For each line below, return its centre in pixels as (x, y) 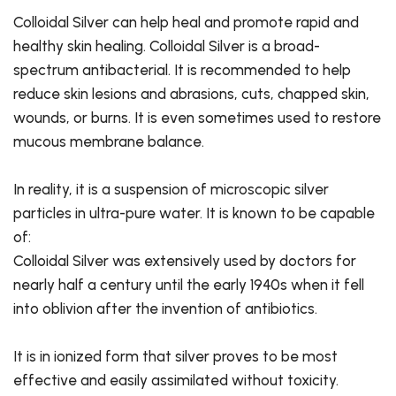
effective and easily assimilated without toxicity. (176, 381)
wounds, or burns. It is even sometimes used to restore (197, 118)
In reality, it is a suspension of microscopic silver (171, 190)
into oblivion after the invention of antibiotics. (165, 309)
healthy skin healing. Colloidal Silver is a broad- (167, 46)
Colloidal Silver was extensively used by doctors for (185, 261)
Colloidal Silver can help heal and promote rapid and (186, 23)
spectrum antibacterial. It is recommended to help (182, 70)
